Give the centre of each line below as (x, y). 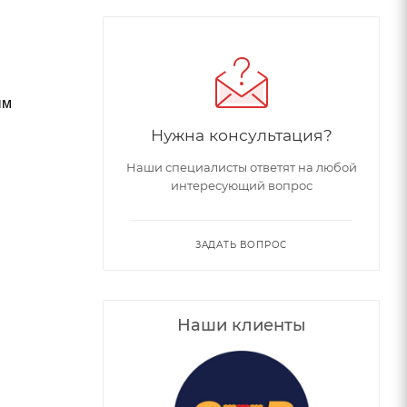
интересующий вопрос (241, 185)
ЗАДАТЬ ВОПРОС (241, 244)
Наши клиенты (241, 325)
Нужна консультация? (241, 134)
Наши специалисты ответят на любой (241, 167)
